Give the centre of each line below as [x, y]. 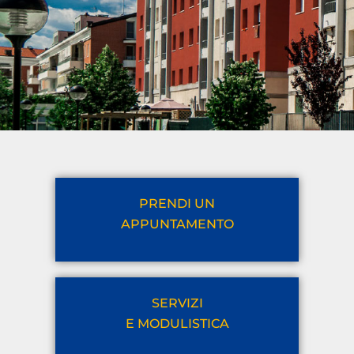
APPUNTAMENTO [177, 224]
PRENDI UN [177, 203]
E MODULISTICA [177, 324]
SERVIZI [177, 303]
